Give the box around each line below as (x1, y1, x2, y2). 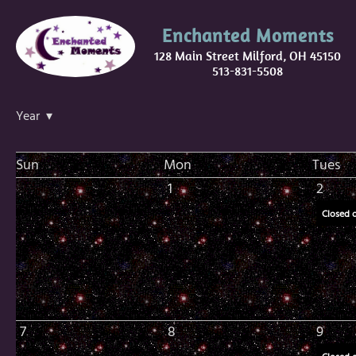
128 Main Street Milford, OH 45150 (154, 48, 341, 64)
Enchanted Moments (161, 24, 334, 47)
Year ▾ (16, 106, 52, 127)
